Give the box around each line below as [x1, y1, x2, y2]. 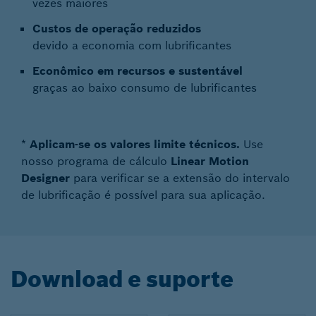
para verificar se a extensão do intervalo [70, 171, 290, 185]
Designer [21, 171, 70, 185]
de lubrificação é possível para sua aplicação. [21, 188, 265, 202]
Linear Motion [171, 154, 249, 168]
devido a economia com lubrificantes [32, 38, 231, 52]
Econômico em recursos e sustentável [32, 63, 243, 78]
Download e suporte [11, 265, 233, 293]
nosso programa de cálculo [21, 154, 171, 168]
